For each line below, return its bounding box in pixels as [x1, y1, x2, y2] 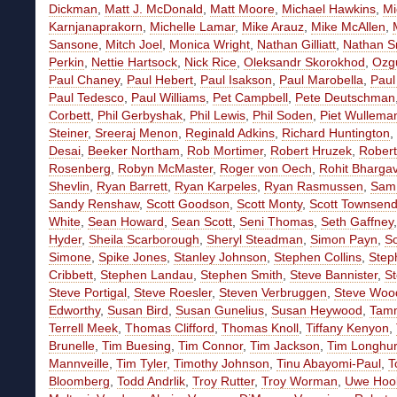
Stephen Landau [100, 268, 193, 283]
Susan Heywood [271, 303, 362, 318]
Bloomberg [49, 374, 110, 389]
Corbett [49, 108, 90, 123]
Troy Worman [261, 374, 338, 389]
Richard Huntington [282, 126, 390, 141]
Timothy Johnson [174, 356, 269, 371]
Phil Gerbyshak [97, 108, 183, 123]
